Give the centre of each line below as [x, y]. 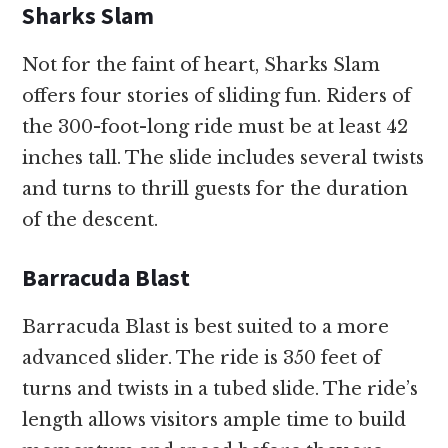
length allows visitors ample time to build [214, 420]
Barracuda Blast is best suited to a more [206, 327]
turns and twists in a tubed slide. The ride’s [220, 389]
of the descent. [90, 220]
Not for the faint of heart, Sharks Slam [201, 65]
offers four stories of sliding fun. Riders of [217, 96]
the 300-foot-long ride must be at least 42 [215, 127]
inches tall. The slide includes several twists [223, 158]
